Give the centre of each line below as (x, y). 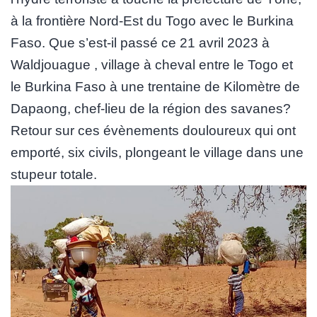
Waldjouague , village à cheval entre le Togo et (152, 64)
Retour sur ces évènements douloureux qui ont (153, 130)
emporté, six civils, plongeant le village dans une (157, 152)
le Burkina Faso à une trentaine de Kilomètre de (155, 86)
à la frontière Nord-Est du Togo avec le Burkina (152, 21)
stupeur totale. (54, 174)
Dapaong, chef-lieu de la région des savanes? (151, 108)
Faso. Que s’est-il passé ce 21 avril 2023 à (140, 42)
